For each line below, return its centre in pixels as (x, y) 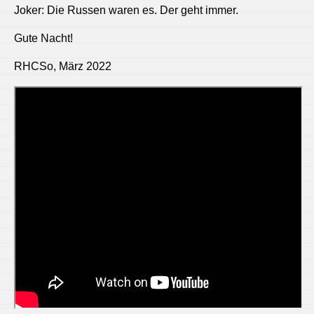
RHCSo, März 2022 (63, 66)
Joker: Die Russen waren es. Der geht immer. (126, 10)
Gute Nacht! (43, 38)
